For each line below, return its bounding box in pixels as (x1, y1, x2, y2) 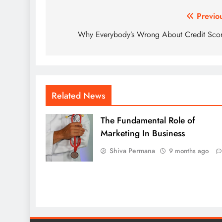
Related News (52, 89, 106, 102)
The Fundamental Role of (100, 113, 195, 127)
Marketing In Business (100, 126, 185, 140)
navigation (55, 27, 113, 45)
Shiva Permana (109, 145, 155, 156)
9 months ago (168, 146, 209, 156)
